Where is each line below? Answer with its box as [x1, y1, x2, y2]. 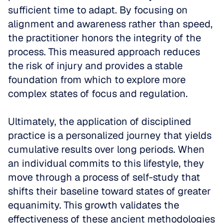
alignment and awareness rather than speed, [8, 17, 213, 30]
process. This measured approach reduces [8, 45, 200, 58]
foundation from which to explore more [8, 73, 186, 86]
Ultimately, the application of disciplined [8, 115, 191, 128]
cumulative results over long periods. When [8, 143, 205, 156]
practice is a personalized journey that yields [8, 129, 212, 142]
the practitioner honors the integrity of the [8, 31, 201, 44]
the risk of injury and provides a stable [8, 59, 183, 72]
